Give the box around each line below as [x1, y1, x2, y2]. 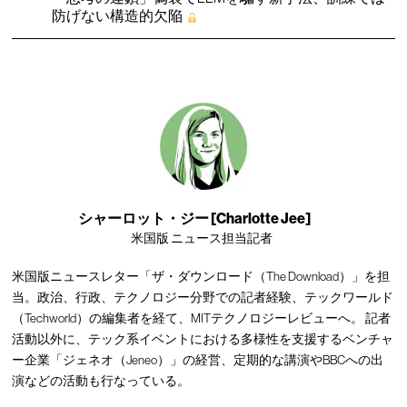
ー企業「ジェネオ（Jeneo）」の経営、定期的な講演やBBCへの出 [12, 352, 384, 367]
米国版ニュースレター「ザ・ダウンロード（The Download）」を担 [12, 269, 391, 283]
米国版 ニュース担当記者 [130, 230, 273, 245]
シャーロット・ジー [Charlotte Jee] [78, 209, 311, 227]
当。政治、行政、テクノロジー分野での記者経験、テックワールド [12, 290, 394, 304]
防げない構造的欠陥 [51, 6, 184, 24]
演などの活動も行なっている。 [12, 373, 191, 388]
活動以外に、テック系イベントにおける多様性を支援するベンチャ [12, 332, 394, 346]
